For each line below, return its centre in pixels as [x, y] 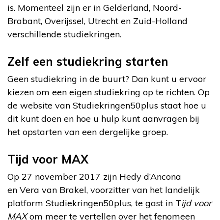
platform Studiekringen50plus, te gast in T [94, 203]
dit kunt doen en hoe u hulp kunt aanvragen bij [103, 118]
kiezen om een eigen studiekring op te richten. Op [109, 92]
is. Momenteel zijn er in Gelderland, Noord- [95, 7]
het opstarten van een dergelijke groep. [88, 132]
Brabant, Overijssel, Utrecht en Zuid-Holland [97, 21]
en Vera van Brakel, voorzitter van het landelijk [104, 190]
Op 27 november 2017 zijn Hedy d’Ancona [94, 176]
